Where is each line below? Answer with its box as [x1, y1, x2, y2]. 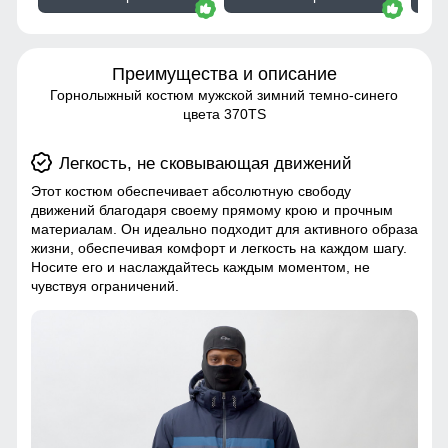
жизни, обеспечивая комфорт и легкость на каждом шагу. [30, 239, 407, 256]
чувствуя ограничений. [30, 277, 179, 294]
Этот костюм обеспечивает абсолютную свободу [30, 182, 351, 199]
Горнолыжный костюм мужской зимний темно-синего [50, 86, 398, 103]
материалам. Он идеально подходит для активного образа [30, 220, 418, 237]
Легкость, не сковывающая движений [58, 153, 352, 173]
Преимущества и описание [111, 63, 337, 84]
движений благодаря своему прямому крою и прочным [30, 201, 393, 218]
